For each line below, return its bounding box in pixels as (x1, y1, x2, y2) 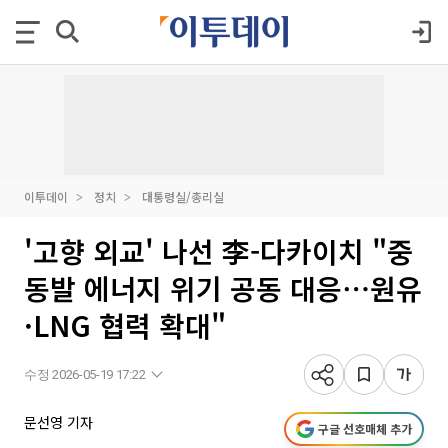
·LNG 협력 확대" (24, 305, 226, 345)
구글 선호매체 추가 (318, 420, 412, 437)
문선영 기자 (24, 412, 93, 432)
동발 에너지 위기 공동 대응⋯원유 (24, 268, 422, 308)
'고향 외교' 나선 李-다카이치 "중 (24, 231, 413, 271)
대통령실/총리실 (142, 188, 224, 205)
